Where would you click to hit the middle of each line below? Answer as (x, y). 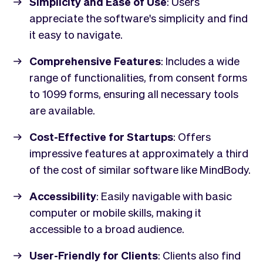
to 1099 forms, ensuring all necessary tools (134, 94)
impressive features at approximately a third (139, 153)
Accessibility (63, 196)
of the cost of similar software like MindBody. (140, 169)
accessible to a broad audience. (107, 229)
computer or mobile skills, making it (115, 212)
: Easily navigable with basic (164, 196)
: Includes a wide (200, 61)
